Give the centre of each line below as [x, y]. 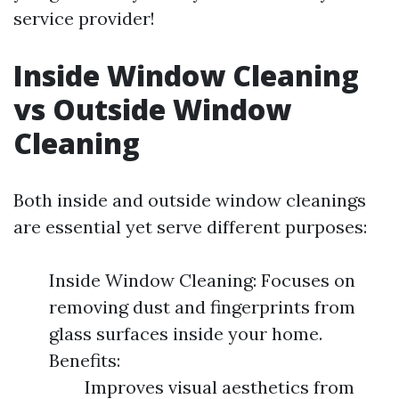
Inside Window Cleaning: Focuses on [202, 280]
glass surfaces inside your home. [186, 334]
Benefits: [85, 360]
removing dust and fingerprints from [202, 307]
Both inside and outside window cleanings [190, 200]
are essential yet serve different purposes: [190, 227]
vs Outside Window [152, 109]
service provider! [84, 18]
